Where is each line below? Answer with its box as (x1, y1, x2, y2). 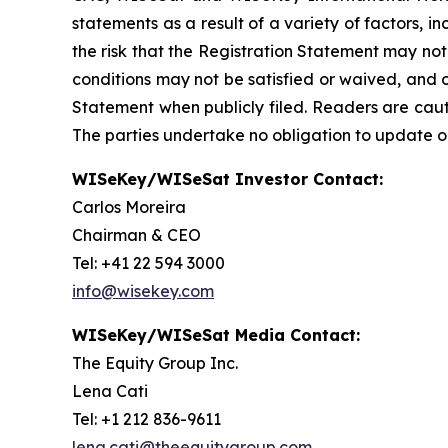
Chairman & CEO (72, 225, 201, 246)
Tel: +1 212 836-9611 (72, 409, 221, 430)
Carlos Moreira (72, 197, 186, 218)
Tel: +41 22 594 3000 (72, 253, 225, 274)
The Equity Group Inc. (72, 353, 238, 374)
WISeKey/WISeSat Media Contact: (72, 325, 360, 346)
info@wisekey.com (72, 281, 214, 302)
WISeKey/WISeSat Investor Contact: (72, 169, 383, 190)
